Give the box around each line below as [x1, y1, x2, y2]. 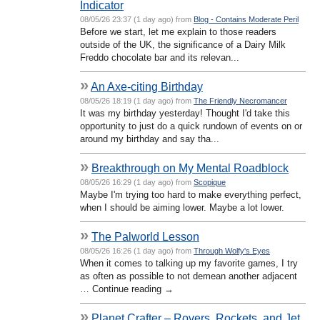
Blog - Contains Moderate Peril [194, 14, 299, 24]
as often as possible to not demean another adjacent [80, 270, 297, 281]
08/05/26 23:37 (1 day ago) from [80, 14, 194, 24]
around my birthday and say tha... [80, 133, 219, 144]
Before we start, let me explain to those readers [80, 26, 276, 37]
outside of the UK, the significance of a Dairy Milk [80, 39, 286, 50]
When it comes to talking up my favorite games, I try [80, 257, 298, 269]
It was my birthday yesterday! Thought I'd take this [80, 107, 290, 119]
